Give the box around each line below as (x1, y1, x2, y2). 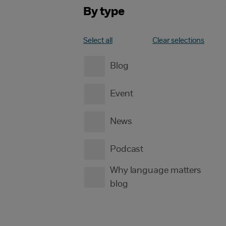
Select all (83, 37, 112, 45)
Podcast (109, 145, 144, 154)
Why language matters (109, 165, 202, 176)
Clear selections (152, 37, 205, 45)
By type (83, 6, 125, 18)
